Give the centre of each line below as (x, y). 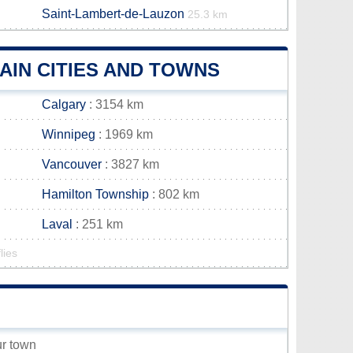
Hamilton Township (95, 194)
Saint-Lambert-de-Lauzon (113, 14)
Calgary (64, 104)
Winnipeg (69, 134)
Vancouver (72, 164)
